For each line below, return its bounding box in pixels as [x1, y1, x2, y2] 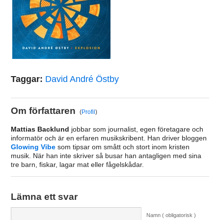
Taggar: [10, 74, 45, 84]
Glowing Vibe [10, 143, 55, 151]
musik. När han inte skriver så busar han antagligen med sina [10, 152, 201, 160]
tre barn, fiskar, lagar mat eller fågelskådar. [10, 161, 144, 169]
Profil [81, 109, 95, 116]
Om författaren [10, 106, 78, 116]
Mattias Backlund [10, 125, 69, 134]
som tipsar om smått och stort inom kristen [55, 143, 190, 151]
